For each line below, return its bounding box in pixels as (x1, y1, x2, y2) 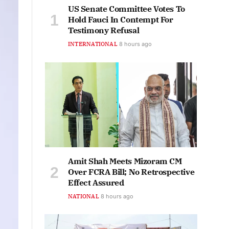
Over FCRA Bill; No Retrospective (68, 167, 195, 177)
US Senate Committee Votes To (68, 4, 185, 14)
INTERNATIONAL (68, 40, 118, 48)
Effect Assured (68, 177, 124, 188)
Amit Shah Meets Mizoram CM (68, 156, 182, 167)
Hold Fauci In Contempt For (68, 14, 173, 25)
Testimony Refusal (68, 25, 140, 36)
